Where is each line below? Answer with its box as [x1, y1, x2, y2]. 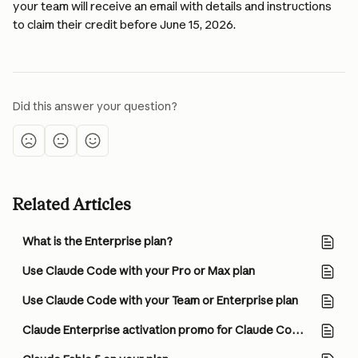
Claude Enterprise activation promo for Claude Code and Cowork [292, 323, 304, 337]
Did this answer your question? [13, 99, 177, 113]
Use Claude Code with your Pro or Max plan [22, 264, 255, 278]
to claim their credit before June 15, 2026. [13, 17, 236, 32]
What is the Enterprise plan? [22, 234, 173, 249]
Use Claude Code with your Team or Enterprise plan [22, 293, 298, 308]
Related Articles [13, 195, 131, 214]
